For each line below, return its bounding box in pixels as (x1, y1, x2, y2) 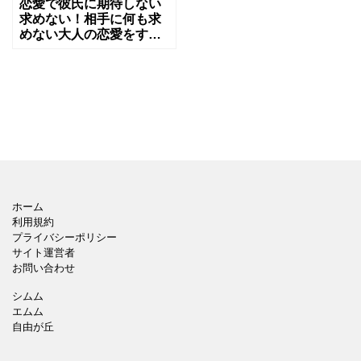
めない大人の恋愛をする (19, 27, 161, 41)
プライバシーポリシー (12, 231, 117, 244)
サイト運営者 (12, 247, 75, 259)
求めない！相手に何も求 (19, 11, 161, 26)
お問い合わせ (12, 262, 75, 275)
